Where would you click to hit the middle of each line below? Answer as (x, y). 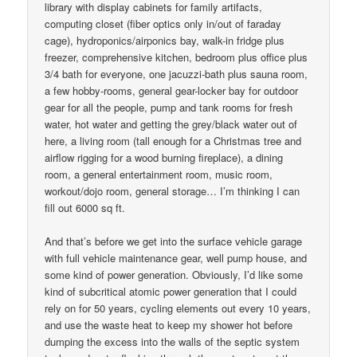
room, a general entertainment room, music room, (159, 175)
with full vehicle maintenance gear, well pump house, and (176, 258)
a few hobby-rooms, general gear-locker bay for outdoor (172, 91)
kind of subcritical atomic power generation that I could (171, 292)
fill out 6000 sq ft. (85, 208)
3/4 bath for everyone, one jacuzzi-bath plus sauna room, (177, 74)
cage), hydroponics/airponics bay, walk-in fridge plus (165, 41)
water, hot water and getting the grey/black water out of (171, 124)
